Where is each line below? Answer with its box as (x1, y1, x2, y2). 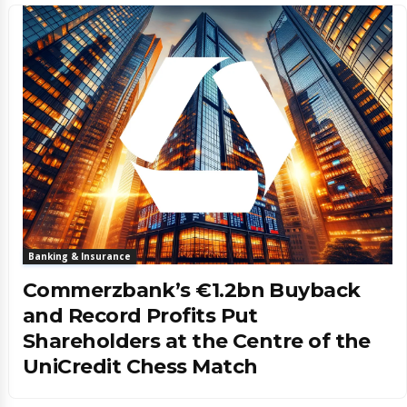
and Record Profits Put (23, 303, 258, 328)
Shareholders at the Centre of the (23, 328, 371, 353)
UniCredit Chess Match (23, 353, 258, 379)
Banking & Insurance (28, 249, 131, 263)
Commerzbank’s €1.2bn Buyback (23, 277, 361, 303)
